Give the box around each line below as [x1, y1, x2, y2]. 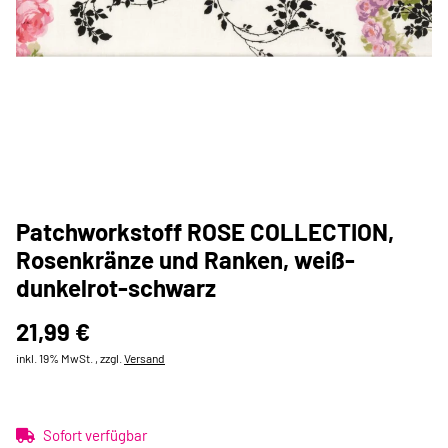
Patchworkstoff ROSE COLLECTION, [16, 217, 394, 246]
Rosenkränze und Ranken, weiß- [16, 245, 355, 274]
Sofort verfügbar [43, 426, 147, 444]
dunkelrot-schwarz [16, 273, 216, 302]
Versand [124, 351, 165, 365]
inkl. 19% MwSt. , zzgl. [16, 351, 124, 365]
